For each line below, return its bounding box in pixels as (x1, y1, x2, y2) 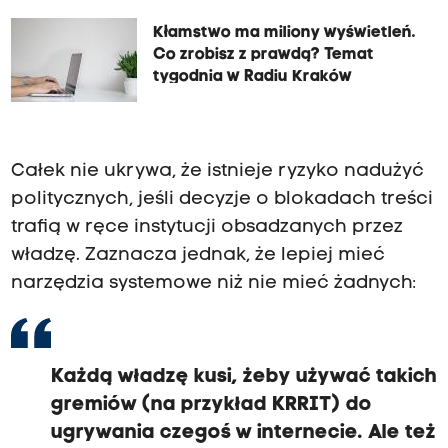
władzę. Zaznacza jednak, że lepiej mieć (10, 246, 385, 266)
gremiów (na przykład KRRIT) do (50, 395, 372, 416)
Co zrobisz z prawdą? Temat (152, 46, 374, 63)
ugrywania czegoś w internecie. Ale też (50, 423, 436, 444)
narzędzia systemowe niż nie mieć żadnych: (10, 274, 416, 294)
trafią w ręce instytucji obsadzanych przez (10, 218, 403, 238)
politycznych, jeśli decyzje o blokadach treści (10, 190, 433, 210)
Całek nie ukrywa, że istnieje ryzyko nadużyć (10, 162, 424, 182)
